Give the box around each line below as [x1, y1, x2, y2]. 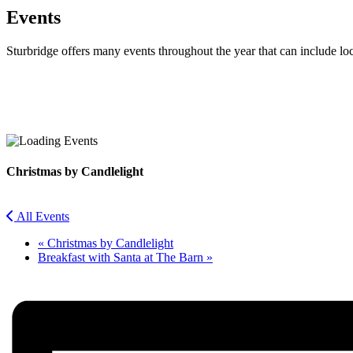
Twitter [6, 126, 42, 140]
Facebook [6, 101, 55, 115]
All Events [17, 210, 69, 224]
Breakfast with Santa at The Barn [38, 251, 206, 265]
